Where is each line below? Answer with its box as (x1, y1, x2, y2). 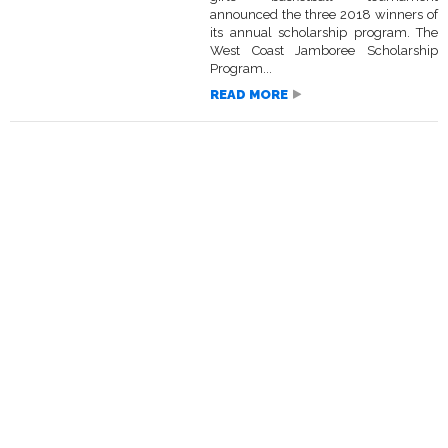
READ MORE (210, 87, 288, 103)
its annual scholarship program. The (210, 25, 438, 41)
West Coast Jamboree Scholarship (210, 43, 438, 59)
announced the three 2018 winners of (210, 7, 438, 23)
